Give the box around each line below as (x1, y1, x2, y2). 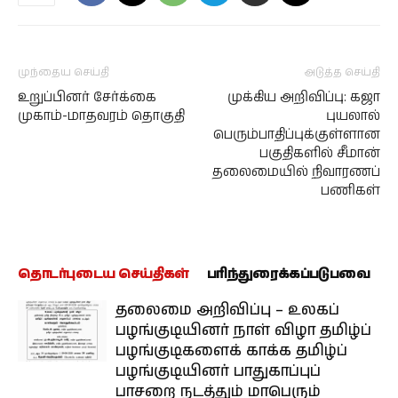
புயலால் (326, 106, 380, 125)
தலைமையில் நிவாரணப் (212, 162, 380, 181)
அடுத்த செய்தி (305, 64, 380, 80)
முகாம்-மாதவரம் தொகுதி (18, 106, 188, 125)
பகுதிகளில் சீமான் (259, 143, 380, 163)
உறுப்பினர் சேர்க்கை (18, 87, 156, 107)
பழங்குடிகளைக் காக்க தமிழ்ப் (115, 339, 347, 362)
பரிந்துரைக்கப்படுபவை (206, 264, 370, 283)
